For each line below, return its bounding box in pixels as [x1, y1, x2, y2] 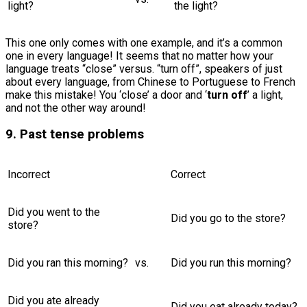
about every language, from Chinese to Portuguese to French [5, 75, 295, 88]
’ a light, [247, 88, 283, 101]
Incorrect [8, 168, 50, 182]
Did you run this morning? [171, 256, 291, 270]
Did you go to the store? [171, 212, 286, 225]
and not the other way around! [5, 101, 146, 114]
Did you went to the [8, 206, 100, 219]
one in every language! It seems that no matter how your [5, 49, 273, 62]
